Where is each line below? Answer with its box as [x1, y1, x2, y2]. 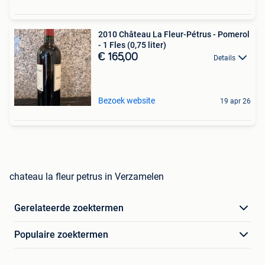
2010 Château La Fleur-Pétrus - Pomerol [98, 30, 250, 39]
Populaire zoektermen [14, 229, 108, 240]
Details [214, 54, 235, 62]
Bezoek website [98, 96, 155, 105]
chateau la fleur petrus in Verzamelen [9, 171, 164, 182]
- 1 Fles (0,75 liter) [98, 40, 166, 50]
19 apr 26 [220, 97, 251, 105]
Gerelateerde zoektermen [14, 202, 124, 214]
